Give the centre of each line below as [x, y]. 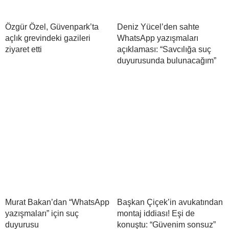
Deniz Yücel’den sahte [158, 27]
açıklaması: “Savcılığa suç [164, 50]
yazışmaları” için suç [42, 214]
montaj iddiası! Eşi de [156, 214]
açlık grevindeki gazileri [48, 38]
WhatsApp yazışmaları [158, 38]
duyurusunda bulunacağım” [167, 61]
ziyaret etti [24, 50]
